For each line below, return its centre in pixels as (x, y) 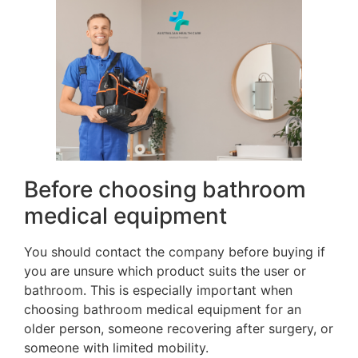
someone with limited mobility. (116, 347)
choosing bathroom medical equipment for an (163, 309)
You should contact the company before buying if (175, 251)
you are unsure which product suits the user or (165, 270)
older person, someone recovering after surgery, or (179, 328)
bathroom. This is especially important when (158, 290)
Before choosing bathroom (165, 189)
